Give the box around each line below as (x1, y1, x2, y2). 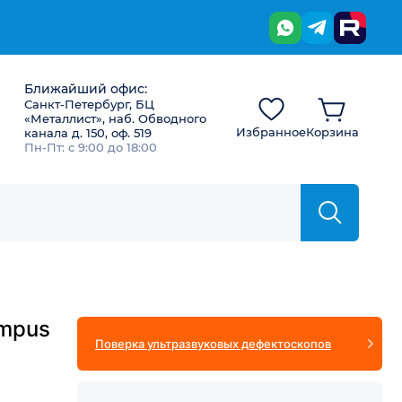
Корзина (306, 125, 359, 139)
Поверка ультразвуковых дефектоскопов (95, 336, 331, 351)
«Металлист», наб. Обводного (24, 111, 206, 126)
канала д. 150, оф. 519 (24, 126, 152, 140)
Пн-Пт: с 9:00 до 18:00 (24, 140, 157, 154)
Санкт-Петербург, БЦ (24, 97, 154, 111)
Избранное (236, 125, 306, 139)
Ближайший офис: (24, 81, 147, 97)
